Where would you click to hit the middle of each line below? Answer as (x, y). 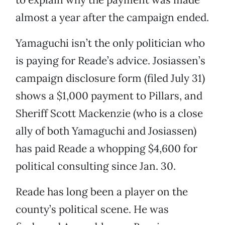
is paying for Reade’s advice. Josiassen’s (110, 61)
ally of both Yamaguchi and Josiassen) (106, 131)
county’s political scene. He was (92, 209)
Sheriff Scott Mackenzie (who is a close (109, 114)
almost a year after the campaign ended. (112, 18)
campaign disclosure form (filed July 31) (110, 78)
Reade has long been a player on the (102, 192)
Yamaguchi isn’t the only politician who (110, 43)
